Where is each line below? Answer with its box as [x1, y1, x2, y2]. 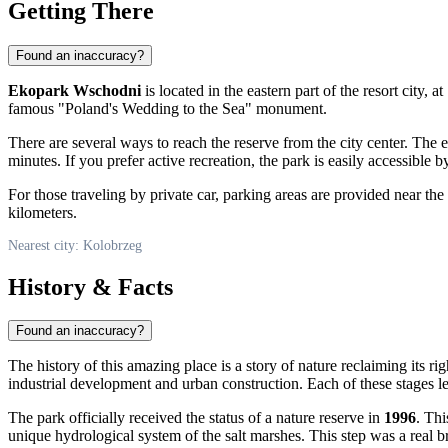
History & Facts [8, 273, 173, 300]
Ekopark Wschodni [8, 81, 141, 99]
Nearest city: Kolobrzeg [8, 237, 142, 253]
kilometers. [8, 203, 77, 221]
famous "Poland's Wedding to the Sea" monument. [8, 99, 327, 117]
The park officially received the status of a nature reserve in [8, 409, 384, 427]
